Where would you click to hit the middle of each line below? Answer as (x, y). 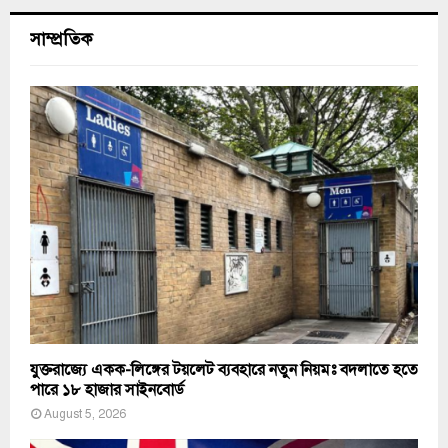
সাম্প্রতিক (61, 38)
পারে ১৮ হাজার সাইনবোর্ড (107, 390)
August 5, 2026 (85, 414)
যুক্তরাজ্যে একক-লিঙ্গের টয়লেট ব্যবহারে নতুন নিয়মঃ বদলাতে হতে (224, 370)
